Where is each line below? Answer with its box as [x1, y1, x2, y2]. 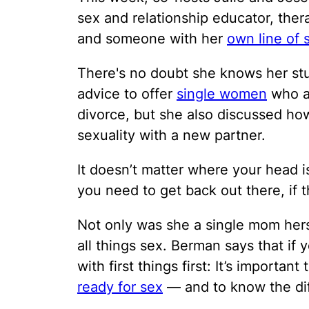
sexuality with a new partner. [77, 127, 266, 144]
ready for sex [77, 279, 163, 296]
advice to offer [77, 86, 177, 103]
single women [177, 86, 267, 103]
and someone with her [77, 30, 227, 48]
